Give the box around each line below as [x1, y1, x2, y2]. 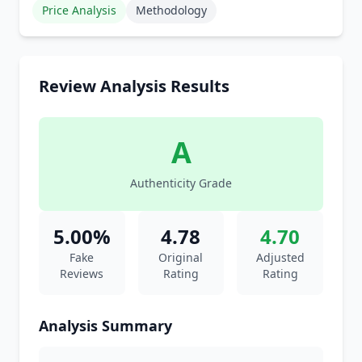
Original [158, 250, 204, 265]
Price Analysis [42, 2, 116, 18]
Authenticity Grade [130, 175, 232, 191]
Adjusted [255, 250, 305, 265]
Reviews [60, 266, 104, 281]
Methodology [136, 2, 207, 18]
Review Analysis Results [39, 75, 229, 97]
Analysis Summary [39, 316, 172, 335]
